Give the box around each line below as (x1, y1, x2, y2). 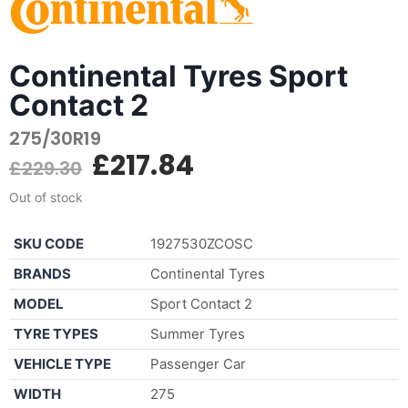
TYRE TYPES (14, 324, 98, 342)
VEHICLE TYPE (14, 354, 111, 372)
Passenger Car (150, 354, 246, 372)
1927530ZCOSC (150, 234, 253, 252)
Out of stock (9, 189, 83, 205)
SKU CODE (14, 234, 84, 252)
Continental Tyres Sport (9, 57, 348, 94)
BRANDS (14, 264, 71, 282)
